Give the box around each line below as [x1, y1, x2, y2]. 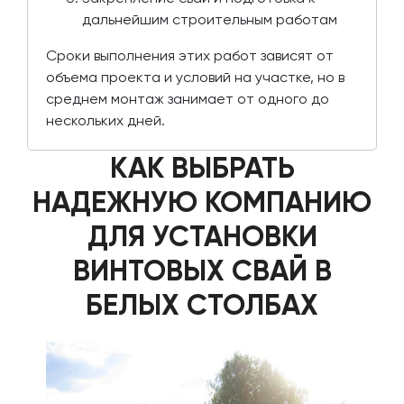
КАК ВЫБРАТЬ [109, 150, 295, 185]
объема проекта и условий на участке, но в [46, 68, 344, 86]
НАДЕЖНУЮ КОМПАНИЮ [32, 184, 372, 219]
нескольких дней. [46, 111, 165, 129]
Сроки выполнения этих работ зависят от [46, 46, 334, 64]
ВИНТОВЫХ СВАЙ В [72, 252, 332, 288]
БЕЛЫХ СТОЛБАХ [86, 287, 318, 322]
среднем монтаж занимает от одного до [46, 89, 329, 107]
